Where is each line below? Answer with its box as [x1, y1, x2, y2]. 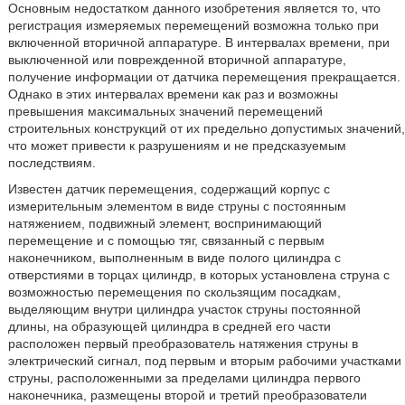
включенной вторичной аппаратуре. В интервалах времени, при [7, 34, 390, 50]
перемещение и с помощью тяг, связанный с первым [7, 232, 325, 248]
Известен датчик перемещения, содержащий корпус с [7, 181, 330, 196]
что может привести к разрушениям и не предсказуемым [7, 137, 346, 153]
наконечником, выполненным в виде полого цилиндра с [7, 250, 341, 265]
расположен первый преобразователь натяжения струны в [7, 335, 358, 351]
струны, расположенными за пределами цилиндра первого [7, 370, 361, 385]
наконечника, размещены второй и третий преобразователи [7, 387, 367, 402]
